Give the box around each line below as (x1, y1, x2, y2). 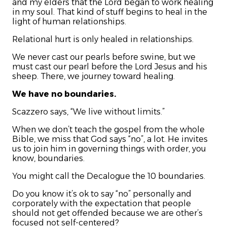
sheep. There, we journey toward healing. (12, 71, 175, 82)
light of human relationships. (12, 17, 126, 27)
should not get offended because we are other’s (12, 208, 203, 218)
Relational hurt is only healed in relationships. (12, 34, 194, 45)
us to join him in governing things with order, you (12, 144, 206, 154)
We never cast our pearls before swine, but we (12, 52, 196, 62)
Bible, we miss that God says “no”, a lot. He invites (12, 134, 208, 144)
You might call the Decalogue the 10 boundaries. (12, 171, 205, 181)
